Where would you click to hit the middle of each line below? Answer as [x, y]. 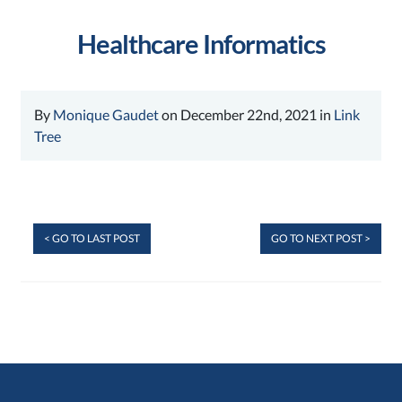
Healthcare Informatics [201, 44]
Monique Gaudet [106, 114]
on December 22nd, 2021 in [247, 114]
